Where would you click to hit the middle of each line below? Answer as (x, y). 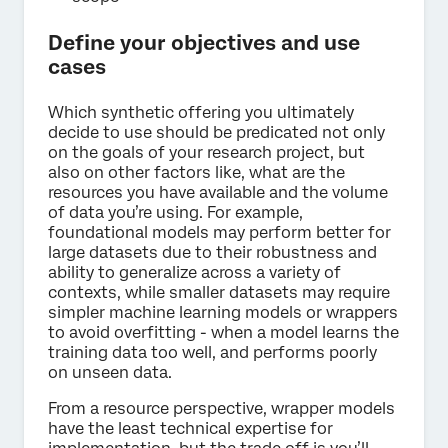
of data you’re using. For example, (175, 212)
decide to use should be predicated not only (216, 132)
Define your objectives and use (204, 42)
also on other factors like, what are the (196, 172)
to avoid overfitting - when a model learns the (223, 332)
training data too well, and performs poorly (212, 352)
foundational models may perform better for (219, 232)
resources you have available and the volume (218, 192)
